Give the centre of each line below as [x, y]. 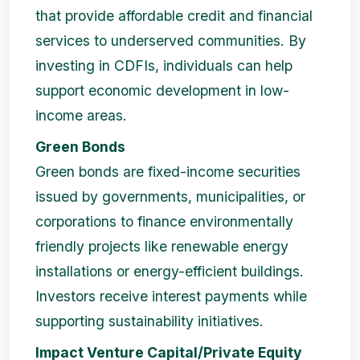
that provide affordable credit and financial [174, 16]
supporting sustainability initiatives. [149, 321]
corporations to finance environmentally [164, 222]
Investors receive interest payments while [171, 297]
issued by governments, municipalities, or [170, 197]
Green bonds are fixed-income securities [168, 172]
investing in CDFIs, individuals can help [164, 66]
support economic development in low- [162, 91]
